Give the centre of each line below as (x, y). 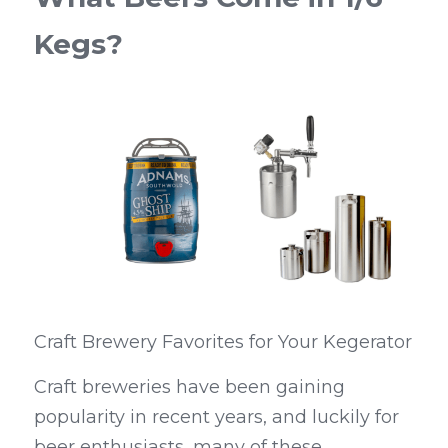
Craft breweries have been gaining (189, 387)
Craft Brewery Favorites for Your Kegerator (223, 342)
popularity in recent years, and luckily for (216, 417)
